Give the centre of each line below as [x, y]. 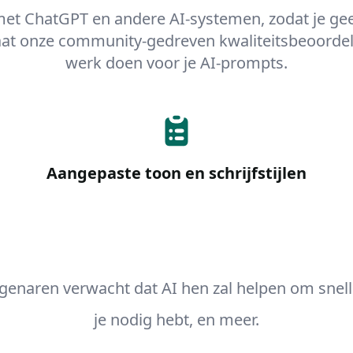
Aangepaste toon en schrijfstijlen [176, 173]
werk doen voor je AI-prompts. [176, 63]
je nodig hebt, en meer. [176, 320]
